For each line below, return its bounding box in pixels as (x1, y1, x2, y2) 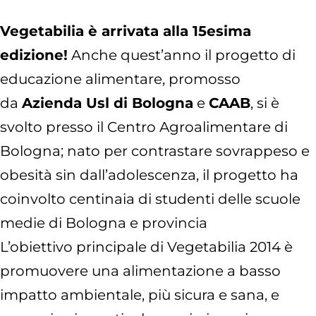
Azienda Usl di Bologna (22, 95, 193, 112)
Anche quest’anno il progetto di (68, 47, 296, 64)
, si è (250, 95, 279, 112)
